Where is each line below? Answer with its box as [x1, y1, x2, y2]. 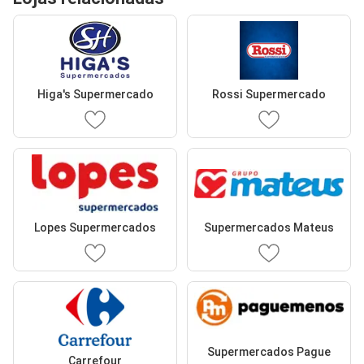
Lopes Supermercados [34, 220, 156, 234]
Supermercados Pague [207, 345, 331, 359]
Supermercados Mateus [204, 220, 334, 234]
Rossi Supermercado [212, 87, 326, 101]
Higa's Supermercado [37, 87, 154, 101]
